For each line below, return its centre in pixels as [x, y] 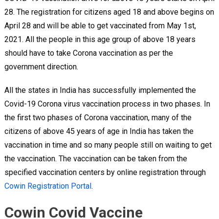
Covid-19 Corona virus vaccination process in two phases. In [107, 104]
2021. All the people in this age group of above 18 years [100, 39]
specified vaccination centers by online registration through [105, 172]
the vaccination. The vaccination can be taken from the [96, 158]
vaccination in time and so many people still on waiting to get [108, 145]
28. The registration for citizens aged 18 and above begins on [109, 12]
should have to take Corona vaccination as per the [88, 53]
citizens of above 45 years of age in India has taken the [99, 131]
